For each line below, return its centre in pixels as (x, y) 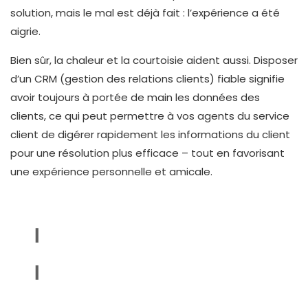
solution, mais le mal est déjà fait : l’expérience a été (145, 13)
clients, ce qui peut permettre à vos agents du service (150, 115)
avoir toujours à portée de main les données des (135, 97)
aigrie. (25, 32)
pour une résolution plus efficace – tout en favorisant (147, 153)
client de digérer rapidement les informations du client (150, 134)
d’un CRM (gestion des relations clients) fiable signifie (147, 78)
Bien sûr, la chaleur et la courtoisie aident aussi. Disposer (154, 60)
